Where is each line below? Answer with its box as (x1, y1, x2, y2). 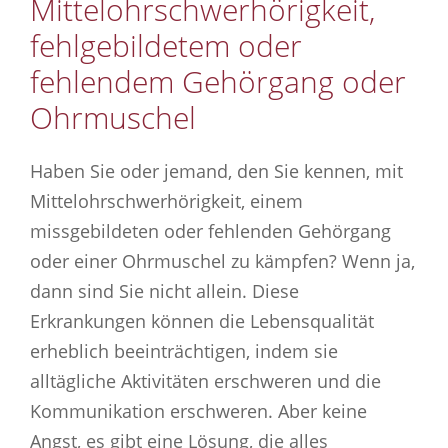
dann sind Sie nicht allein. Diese (30, 278, 299, 303)
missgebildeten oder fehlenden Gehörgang (30, 218, 391, 243)
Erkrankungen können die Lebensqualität (30, 308, 374, 333)
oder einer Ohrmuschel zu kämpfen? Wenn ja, (30, 248, 415, 273)
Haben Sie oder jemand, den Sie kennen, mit (30, 158, 403, 183)
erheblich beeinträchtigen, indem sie (30, 338, 338, 363)
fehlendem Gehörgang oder (30, 60, 406, 102)
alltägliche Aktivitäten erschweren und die (30, 368, 381, 393)
